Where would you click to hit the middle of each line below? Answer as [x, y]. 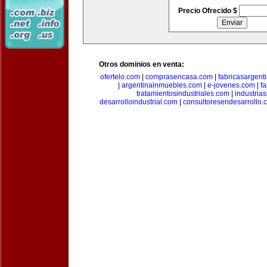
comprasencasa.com [179, 77]
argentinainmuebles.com [162, 85]
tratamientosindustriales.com [183, 94]
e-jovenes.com [231, 85]
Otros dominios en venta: [142, 64]
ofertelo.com [120, 77]
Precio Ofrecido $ [208, 11]
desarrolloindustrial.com [138, 102]
